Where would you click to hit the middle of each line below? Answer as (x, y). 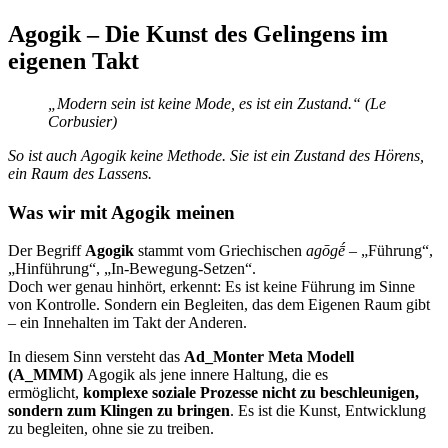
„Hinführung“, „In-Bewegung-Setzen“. (132, 269)
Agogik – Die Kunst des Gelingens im (198, 33)
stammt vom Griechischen (220, 251)
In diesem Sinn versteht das (96, 357)
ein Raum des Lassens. (80, 173)
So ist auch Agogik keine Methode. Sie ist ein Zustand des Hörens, (216, 155)
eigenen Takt (73, 60)
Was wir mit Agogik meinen (121, 212)
